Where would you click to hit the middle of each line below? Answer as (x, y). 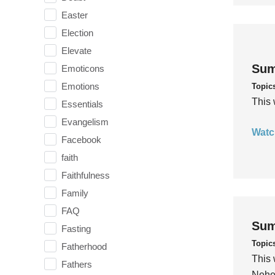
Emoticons (83, 68)
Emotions (80, 86)
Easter (75, 15)
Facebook (81, 139)
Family (75, 193)
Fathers (77, 264)
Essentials (82, 104)
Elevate (76, 50)
